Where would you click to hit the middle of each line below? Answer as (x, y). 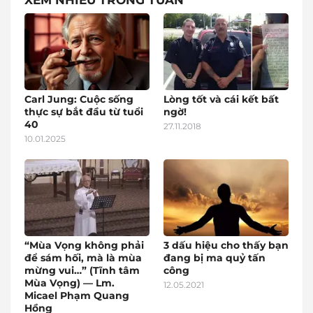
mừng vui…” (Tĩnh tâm (82, 271)
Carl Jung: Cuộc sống (79, 100)
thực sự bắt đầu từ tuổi (84, 112)
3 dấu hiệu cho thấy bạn (226, 246)
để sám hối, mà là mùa (83, 258)
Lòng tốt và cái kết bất (221, 100)
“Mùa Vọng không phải (84, 246)
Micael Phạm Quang (77, 296)
